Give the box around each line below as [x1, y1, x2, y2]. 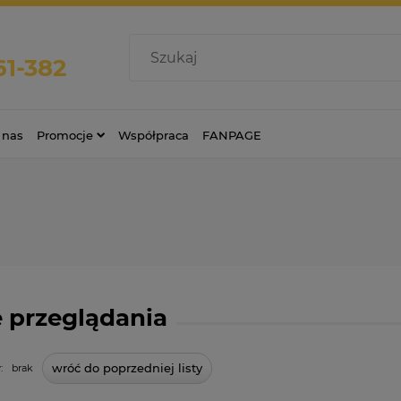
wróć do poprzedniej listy [52, 361, 202, 376]
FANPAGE [202, 127, 261, 142]
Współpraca [118, 127, 189, 142]
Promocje [37, 127, 93, 142]
